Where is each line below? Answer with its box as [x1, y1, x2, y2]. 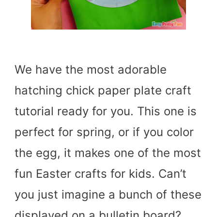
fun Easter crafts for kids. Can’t [15, 167, 186, 181]
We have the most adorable [15, 62, 167, 77]
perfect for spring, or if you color [15, 125, 194, 139]
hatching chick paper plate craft [15, 83, 191, 97]
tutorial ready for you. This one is [15, 104, 197, 118]
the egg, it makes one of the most [15, 146, 201, 160]
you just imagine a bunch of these [15, 187, 201, 201]
